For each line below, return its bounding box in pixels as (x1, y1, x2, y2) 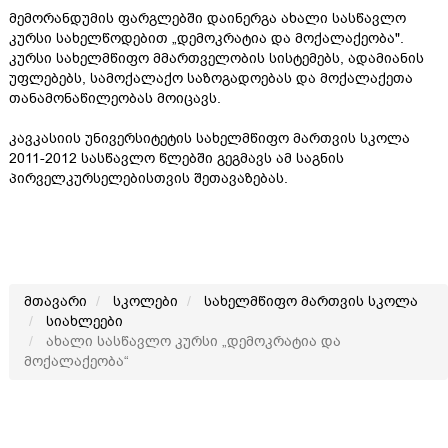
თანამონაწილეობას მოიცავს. (9, 89, 221, 108)
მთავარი (24, 292, 87, 311)
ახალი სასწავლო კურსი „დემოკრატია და (42, 332, 341, 351)
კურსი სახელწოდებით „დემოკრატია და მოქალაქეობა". (9, 29, 404, 48)
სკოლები (113, 292, 178, 311)
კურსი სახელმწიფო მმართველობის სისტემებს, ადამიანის (9, 49, 424, 68)
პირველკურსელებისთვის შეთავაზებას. (9, 169, 288, 188)
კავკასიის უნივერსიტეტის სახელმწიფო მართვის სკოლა (9, 129, 410, 148)
